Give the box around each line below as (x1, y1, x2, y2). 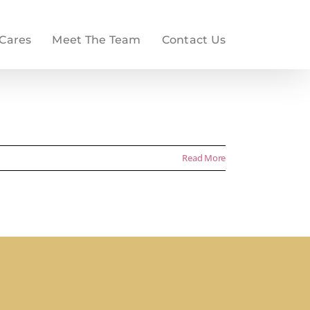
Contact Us (161, 33, 226, 46)
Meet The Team (52, 33, 141, 46)
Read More (182, 152, 226, 164)
